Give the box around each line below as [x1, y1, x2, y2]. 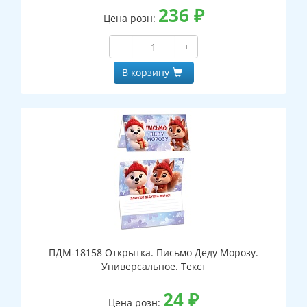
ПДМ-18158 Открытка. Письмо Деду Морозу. [49, 246, 258, 260]
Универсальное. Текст [101, 260, 206, 273]
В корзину [121, 66, 169, 79]
